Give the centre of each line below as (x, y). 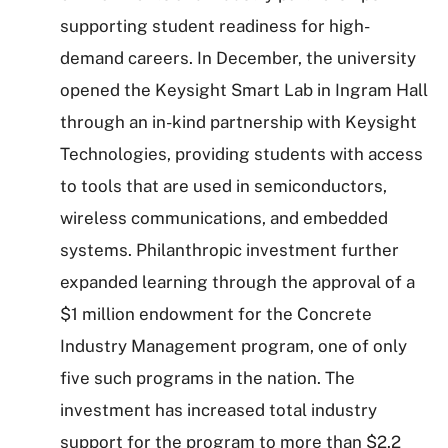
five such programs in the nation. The (207, 378)
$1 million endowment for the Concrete (216, 314)
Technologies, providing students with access (241, 154)
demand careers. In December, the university (238, 58)
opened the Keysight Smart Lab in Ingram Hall (244, 90)
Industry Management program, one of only (233, 346)
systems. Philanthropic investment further (229, 250)
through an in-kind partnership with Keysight (238, 122)
